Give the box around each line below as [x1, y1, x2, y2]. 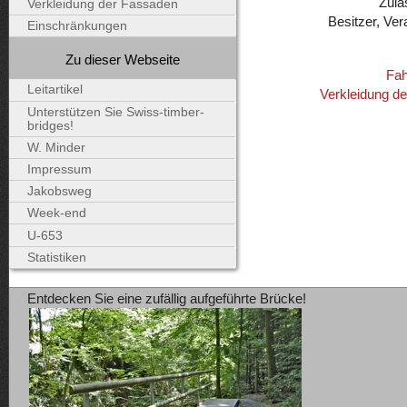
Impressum [27, 163, 92, 176]
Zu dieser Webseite [65, 51, 180, 67]
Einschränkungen [27, 19, 127, 34]
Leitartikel [27, 83, 83, 97]
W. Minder [27, 140, 85, 154]
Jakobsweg [27, 184, 92, 199]
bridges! [27, 118, 74, 133]
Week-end [27, 206, 86, 221]
